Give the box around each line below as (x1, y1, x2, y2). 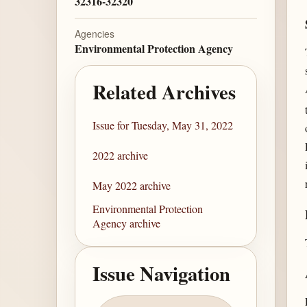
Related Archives (93, 77, 236, 106)
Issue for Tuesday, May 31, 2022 (93, 118, 234, 133)
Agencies (74, 27, 114, 41)
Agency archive (93, 215, 161, 230)
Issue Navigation (93, 258, 231, 288)
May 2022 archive (93, 178, 171, 193)
